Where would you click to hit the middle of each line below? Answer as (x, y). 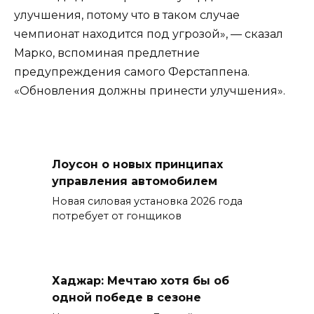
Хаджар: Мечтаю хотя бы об (141, 280)
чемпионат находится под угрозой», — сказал (149, 34)
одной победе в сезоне (127, 297)
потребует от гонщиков (117, 216)
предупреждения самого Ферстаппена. (132, 71)
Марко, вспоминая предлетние (107, 53)
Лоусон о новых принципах (137, 164)
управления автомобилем (135, 181)
